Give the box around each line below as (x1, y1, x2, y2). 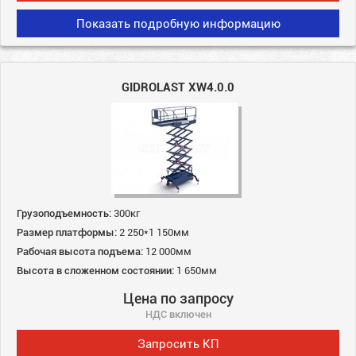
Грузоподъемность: (17, 205, 111, 220)
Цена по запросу (122, 288, 234, 308)
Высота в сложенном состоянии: (17, 262, 174, 277)
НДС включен (145, 306, 211, 321)
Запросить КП (137, 335, 219, 351)
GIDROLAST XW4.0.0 (122, 78, 234, 95)
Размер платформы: (17, 224, 117, 239)
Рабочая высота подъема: (17, 243, 143, 258)
